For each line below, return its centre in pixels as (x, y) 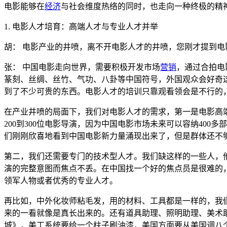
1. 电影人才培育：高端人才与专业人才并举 (82, 26)
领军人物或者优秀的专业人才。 (61, 180)
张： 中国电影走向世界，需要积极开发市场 (82, 67)
